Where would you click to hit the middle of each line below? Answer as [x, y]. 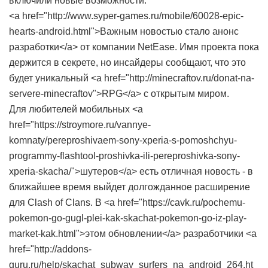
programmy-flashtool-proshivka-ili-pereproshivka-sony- [124, 156]
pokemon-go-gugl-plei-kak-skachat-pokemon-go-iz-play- [128, 218]
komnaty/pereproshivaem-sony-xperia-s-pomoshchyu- [123, 140]
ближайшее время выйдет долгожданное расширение [130, 187]
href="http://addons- [50, 249]
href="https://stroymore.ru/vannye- [80, 125]
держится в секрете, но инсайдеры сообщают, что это [127, 63]
